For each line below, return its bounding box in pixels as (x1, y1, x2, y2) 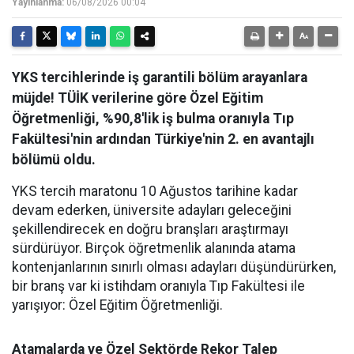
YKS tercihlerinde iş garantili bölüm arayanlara (12, 70, 307, 85)
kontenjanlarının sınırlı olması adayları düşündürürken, (12, 259, 336, 275)
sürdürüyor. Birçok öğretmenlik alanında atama (12, 240, 296, 256)
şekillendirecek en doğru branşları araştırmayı (12, 221, 288, 237)
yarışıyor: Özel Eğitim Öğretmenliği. (12, 297, 223, 313)
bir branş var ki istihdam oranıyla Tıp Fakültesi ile (12, 278, 305, 294)
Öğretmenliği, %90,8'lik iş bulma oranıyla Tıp (12, 111, 294, 126)
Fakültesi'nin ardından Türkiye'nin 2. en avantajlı (12, 131, 314, 147)
